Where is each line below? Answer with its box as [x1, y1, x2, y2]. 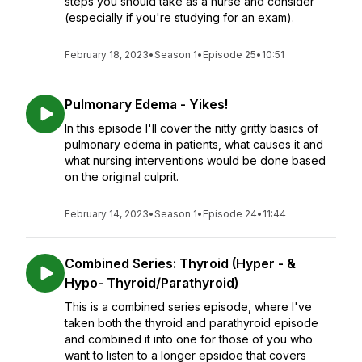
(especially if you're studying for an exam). [65, 11, 294, 24]
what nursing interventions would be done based [65, 154, 326, 167]
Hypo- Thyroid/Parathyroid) [65, 275, 238, 291]
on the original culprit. [65, 170, 182, 183]
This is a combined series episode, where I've [65, 300, 312, 314]
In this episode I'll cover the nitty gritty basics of [65, 121, 318, 135]
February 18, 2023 [65, 48, 149, 61]
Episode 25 [203, 48, 256, 61]
